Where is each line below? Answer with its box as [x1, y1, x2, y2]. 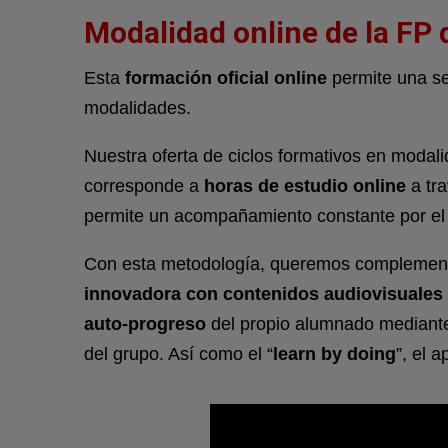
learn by [273, 344, 347, 365]
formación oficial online [125, 68, 327, 89]
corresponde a [84, 176, 204, 197]
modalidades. [84, 98, 191, 119]
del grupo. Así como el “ [84, 344, 273, 365]
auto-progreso [84, 314, 206, 335]
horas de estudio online [204, 176, 406, 197]
